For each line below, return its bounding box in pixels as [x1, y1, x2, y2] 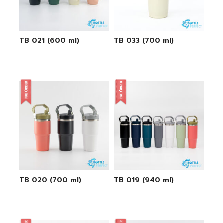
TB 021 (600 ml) [19, 35, 79, 46]
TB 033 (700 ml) [114, 35, 174, 46]
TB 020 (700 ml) [19, 174, 81, 185]
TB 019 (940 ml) [114, 174, 174, 185]
